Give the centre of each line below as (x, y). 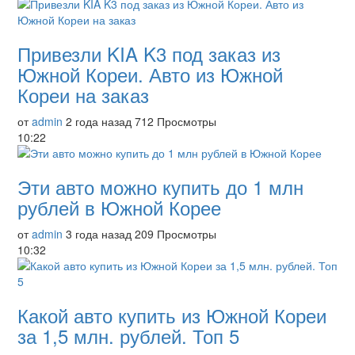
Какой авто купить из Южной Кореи (172, 315)
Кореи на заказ (83, 95)
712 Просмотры (176, 121)
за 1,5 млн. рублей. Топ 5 (128, 336)
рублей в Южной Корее (119, 207)
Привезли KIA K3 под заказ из (149, 53)
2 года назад (99, 121)
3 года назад (99, 234)
